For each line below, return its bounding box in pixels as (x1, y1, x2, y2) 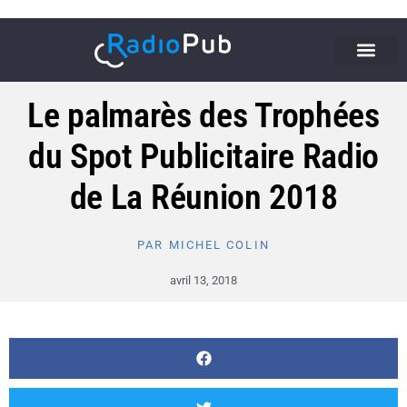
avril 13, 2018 (170, 273, 237, 287)
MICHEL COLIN (164, 237, 270, 252)
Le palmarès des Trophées (27, 94, 380, 135)
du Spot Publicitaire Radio (27, 135, 380, 176)
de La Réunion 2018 (69, 176, 338, 217)
